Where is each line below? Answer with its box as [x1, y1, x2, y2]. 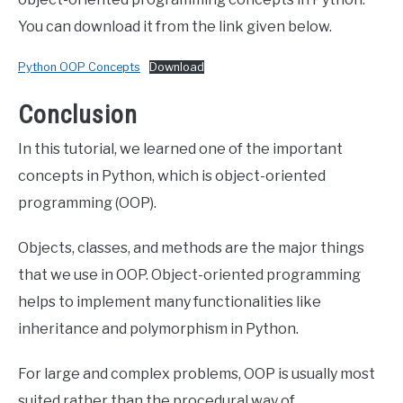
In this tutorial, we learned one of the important [18, 140, 343, 158]
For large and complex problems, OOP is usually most [18, 365, 375, 383]
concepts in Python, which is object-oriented [18, 167, 326, 185]
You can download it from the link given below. [18, 18, 332, 36]
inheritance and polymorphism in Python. [18, 320, 299, 338]
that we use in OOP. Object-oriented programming [18, 266, 361, 284]
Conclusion [18, 100, 138, 130]
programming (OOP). [18, 194, 157, 212]
